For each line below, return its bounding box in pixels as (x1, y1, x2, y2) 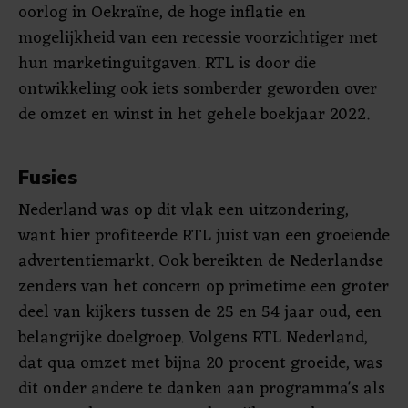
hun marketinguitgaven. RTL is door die (18, 49, 316, 78)
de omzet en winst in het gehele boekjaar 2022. (18, 100, 370, 129)
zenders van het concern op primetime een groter (18, 272, 389, 301)
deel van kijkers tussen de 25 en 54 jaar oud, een (18, 298, 382, 327)
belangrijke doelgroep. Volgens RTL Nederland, (18, 323, 368, 352)
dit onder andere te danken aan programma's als (18, 374, 385, 403)
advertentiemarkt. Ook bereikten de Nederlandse (18, 247, 383, 276)
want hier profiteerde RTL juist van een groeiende (18, 221, 390, 250)
